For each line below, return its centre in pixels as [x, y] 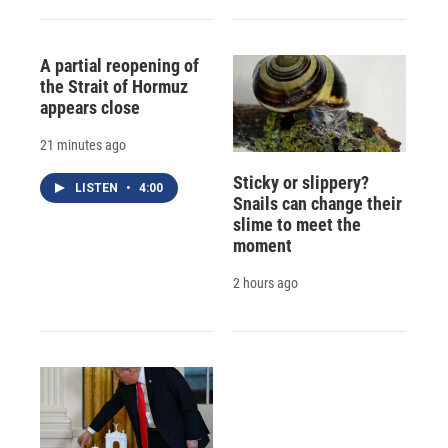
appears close [90, 108]
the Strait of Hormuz [114, 87]
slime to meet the [296, 224]
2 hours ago [265, 282]
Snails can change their [317, 203]
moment [262, 245]
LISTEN [98, 188]
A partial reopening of [119, 66]
